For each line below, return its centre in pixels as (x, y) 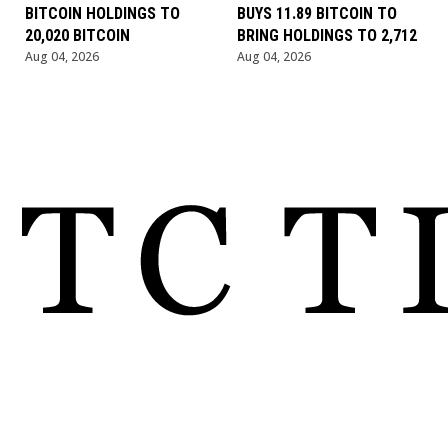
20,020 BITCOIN (78, 36)
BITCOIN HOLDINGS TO (103, 14)
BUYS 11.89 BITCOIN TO (316, 14)
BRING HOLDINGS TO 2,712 (326, 36)
